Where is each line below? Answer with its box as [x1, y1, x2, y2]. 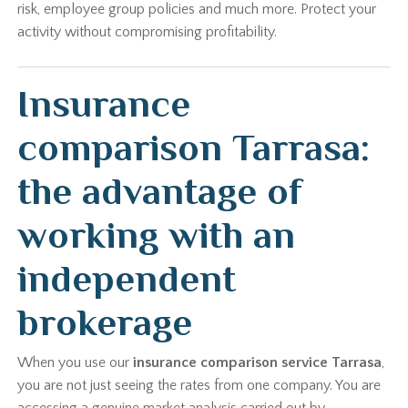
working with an [17, 213, 296, 256]
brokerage [17, 301, 193, 343]
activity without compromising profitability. [17, 24, 278, 40]
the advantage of [17, 169, 303, 212]
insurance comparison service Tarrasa [133, 354, 382, 371]
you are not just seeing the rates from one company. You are [17, 377, 382, 393]
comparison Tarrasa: [17, 126, 371, 168]
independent [17, 257, 237, 300]
